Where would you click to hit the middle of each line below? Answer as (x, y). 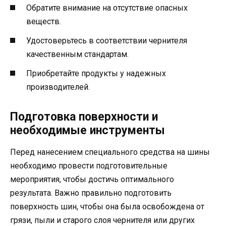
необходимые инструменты (88, 130)
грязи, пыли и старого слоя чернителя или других (102, 220)
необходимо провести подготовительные (89, 165)
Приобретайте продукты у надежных (96, 73)
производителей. (58, 87)
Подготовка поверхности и (84, 117)
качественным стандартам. (77, 54)
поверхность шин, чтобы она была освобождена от (107, 206)
